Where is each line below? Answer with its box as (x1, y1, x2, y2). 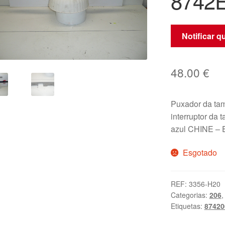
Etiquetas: (170, 201, 204, 211)
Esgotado (183, 147, 217, 159)
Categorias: (170, 190, 209, 200)
